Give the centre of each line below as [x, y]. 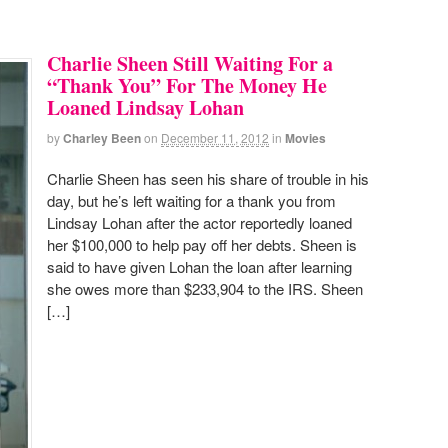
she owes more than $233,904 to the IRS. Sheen [205, 289]
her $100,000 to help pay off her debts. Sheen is [202, 245]
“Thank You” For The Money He [187, 85]
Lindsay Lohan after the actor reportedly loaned [199, 223]
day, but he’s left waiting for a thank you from [191, 201]
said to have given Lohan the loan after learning [199, 267]
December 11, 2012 [215, 137]
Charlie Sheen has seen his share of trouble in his [208, 179]
